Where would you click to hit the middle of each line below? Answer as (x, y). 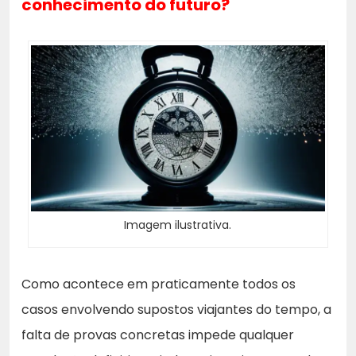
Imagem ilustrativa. (178, 224)
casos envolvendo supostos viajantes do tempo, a (176, 309)
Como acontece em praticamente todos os (159, 284)
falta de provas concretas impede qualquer (158, 335)
